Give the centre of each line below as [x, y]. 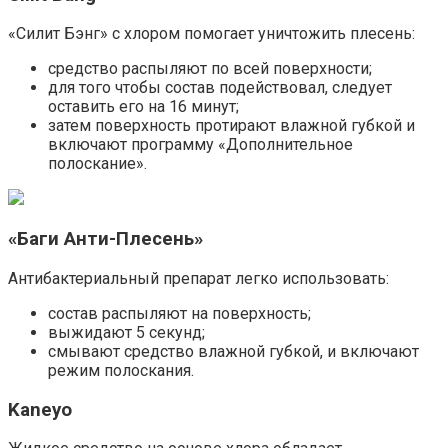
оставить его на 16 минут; [143, 107]
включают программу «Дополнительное [200, 145]
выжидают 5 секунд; [126, 332]
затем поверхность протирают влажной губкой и [231, 126]
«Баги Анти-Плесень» [105, 239]
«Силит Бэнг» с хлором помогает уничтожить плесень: [211, 34]
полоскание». [97, 164]
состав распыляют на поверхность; [179, 313]
